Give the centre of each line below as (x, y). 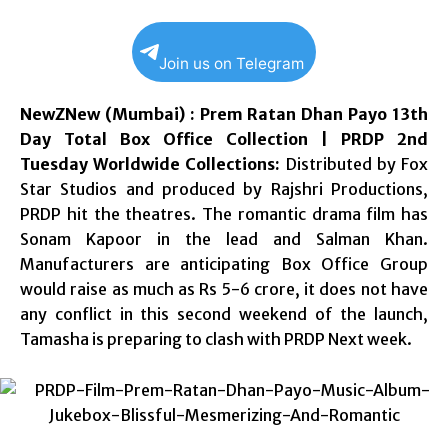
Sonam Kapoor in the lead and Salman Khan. (224, 238)
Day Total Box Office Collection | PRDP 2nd (224, 138)
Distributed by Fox (357, 163)
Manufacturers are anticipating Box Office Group (224, 263)
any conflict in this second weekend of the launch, (224, 313)
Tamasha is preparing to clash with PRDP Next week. (216, 338)
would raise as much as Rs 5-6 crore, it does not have (224, 288)
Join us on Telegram (231, 63)
